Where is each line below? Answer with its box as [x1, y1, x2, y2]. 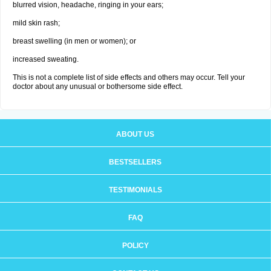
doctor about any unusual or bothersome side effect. [13, 82, 183, 91]
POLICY [122, 241, 149, 250]
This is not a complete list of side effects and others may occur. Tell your [13, 73, 245, 82]
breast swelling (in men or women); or [13, 37, 136, 45]
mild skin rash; [13, 19, 60, 27]
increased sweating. [13, 55, 79, 64]
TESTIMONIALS [108, 186, 162, 194]
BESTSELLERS [109, 158, 162, 166]
